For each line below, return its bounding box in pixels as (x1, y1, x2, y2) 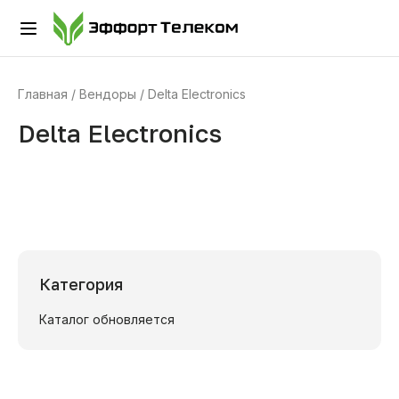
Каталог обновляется (39, 312, 175, 327)
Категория (39, 274, 123, 294)
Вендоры (79, 86, 136, 102)
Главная (18, 86, 68, 102)
